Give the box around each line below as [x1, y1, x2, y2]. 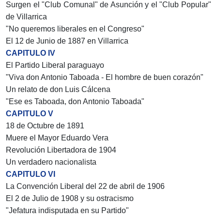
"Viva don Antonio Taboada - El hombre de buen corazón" [6, 73, 203, 82]
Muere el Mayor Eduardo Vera [6, 134, 108, 142]
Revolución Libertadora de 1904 [6, 146, 116, 155]
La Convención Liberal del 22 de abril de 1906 [6, 182, 165, 191]
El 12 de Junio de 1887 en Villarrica [6, 37, 128, 46]
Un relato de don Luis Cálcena [6, 85, 110, 94]
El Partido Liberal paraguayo [6, 61, 104, 70]
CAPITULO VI [6, 170, 55, 179]
